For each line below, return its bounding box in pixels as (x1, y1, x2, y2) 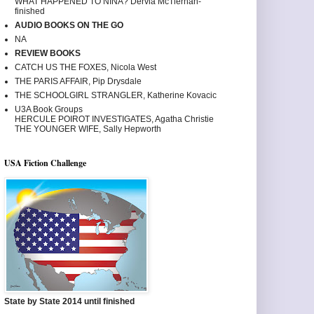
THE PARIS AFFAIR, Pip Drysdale (15, 76, 142, 87)
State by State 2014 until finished (4, 296, 135, 307)
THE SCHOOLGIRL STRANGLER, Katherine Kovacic (15, 90, 217, 101)
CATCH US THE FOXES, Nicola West (15, 62, 156, 73)
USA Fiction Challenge (4, 157, 86, 170)
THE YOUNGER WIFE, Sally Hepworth (15, 124, 161, 135)
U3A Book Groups (15, 104, 83, 115)
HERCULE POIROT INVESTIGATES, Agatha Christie (15, 114, 214, 125)
